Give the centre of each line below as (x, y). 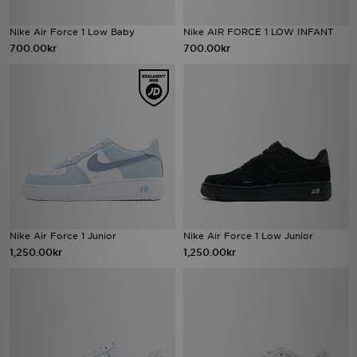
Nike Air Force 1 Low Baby (72, 32)
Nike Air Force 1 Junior (63, 236)
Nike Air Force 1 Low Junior (248, 236)
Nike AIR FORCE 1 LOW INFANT (258, 32)
